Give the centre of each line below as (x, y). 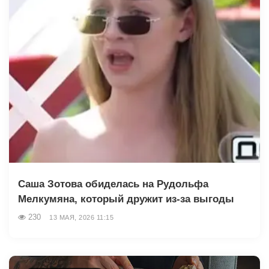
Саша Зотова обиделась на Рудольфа (113, 184)
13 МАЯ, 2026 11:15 (81, 217)
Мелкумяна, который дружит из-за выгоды (126, 199)
